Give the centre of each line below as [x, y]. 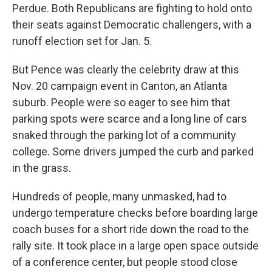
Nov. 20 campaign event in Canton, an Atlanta [120, 86]
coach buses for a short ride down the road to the [131, 229]
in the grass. [42, 168]
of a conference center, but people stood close [125, 262]
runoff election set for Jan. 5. [82, 41]
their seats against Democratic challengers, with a [132, 25]
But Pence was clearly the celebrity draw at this [126, 70]
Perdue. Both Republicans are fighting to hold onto [132, 8]
